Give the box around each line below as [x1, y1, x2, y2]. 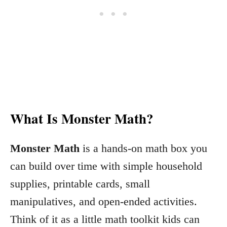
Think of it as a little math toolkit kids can [10, 212, 200, 225]
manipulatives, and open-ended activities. [10, 195, 197, 208]
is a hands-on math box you [80, 141, 207, 155]
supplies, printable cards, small [10, 177, 150, 190]
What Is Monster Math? [10, 108, 154, 128]
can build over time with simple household [10, 159, 202, 172]
